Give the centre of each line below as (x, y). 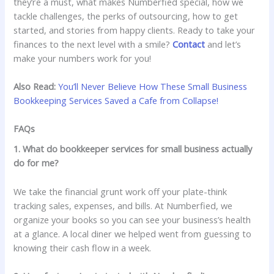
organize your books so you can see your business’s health (132, 219)
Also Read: (35, 86)
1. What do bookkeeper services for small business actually (133, 149)
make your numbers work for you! (83, 58)
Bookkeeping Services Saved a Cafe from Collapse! (116, 100)
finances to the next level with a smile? (93, 44)
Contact (189, 44)
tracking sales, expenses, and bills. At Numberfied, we (123, 205)
